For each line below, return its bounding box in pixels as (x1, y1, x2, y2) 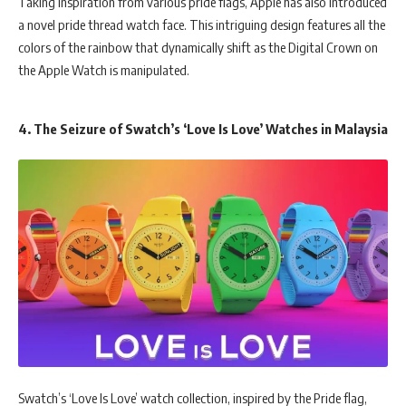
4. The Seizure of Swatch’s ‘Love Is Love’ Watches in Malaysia (18, 121, 388, 138)
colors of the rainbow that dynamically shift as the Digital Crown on (18, 38, 378, 55)
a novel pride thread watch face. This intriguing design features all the (18, 15, 385, 33)
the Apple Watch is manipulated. (18, 61, 189, 78)
